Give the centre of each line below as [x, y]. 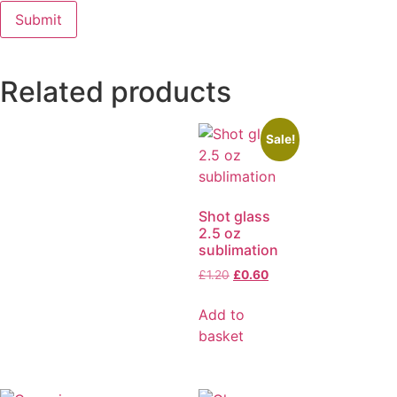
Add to [222, 315]
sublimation [238, 250]
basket [221, 336]
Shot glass [234, 217]
